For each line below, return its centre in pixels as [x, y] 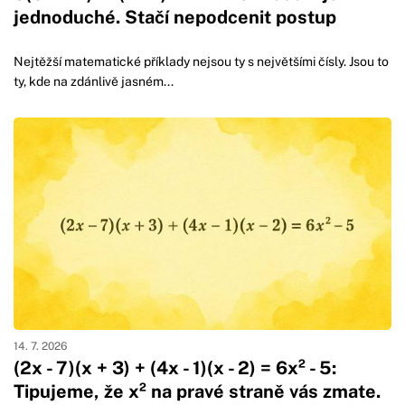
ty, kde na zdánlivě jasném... [94, 81]
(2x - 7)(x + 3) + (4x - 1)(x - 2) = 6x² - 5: [175, 367]
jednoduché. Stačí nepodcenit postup [175, 17]
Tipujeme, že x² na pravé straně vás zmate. [197, 391]
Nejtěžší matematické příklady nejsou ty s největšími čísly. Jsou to [201, 61]
